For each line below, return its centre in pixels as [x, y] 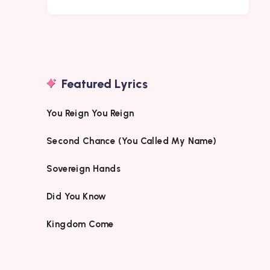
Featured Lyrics [105, 83]
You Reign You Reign [90, 113]
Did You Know [78, 196]
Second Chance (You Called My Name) [132, 141]
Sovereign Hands [83, 168]
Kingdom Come [80, 224]
